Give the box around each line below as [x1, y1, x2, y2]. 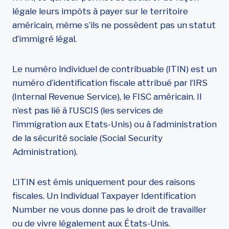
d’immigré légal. [12, 34, 77, 44]
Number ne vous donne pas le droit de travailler [12, 204, 207, 215]
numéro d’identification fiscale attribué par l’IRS [12, 78, 208, 88]
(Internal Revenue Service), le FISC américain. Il [12, 91, 201, 102]
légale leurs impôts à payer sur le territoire [12, 6, 188, 16]
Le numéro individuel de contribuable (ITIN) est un [12, 64, 217, 74]
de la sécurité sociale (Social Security [12, 133, 163, 143]
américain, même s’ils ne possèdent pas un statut [12, 20, 216, 30]
